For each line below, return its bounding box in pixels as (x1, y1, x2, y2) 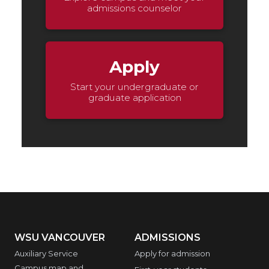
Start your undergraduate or (70, 80, 199, 92)
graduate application (88, 91, 181, 103)
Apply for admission (134, 249, 210, 259)
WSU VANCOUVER (14, 232, 105, 244)
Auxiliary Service (14, 249, 78, 259)
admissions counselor (87, 2, 182, 14)
